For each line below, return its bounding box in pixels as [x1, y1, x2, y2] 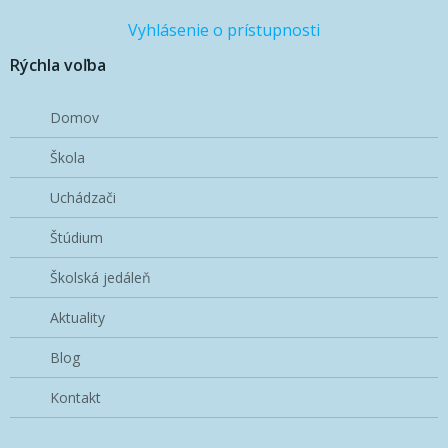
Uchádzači [50, 188, 116, 208]
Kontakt [50, 388, 101, 408]
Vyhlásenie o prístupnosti [128, 19, 320, 42]
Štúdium [50, 228, 103, 248]
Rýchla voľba [10, 54, 106, 77]
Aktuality [50, 308, 105, 328]
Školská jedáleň [50, 268, 151, 288]
